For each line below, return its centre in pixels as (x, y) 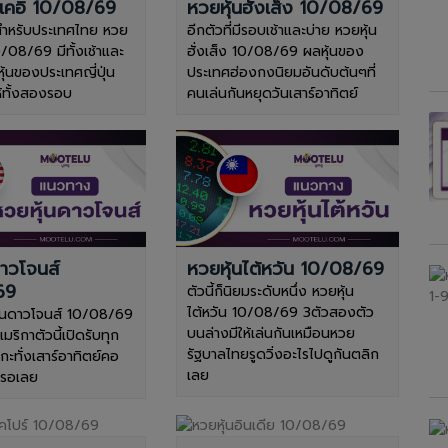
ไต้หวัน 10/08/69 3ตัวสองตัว (280, 312)
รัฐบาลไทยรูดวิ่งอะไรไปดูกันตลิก (282, 354)
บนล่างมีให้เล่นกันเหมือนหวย (270, 333)
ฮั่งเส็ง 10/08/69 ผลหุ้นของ (275, 51)
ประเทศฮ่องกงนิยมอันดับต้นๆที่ (281, 72)
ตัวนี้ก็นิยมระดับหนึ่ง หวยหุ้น (270, 291)
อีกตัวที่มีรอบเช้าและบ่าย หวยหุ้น (281, 30)
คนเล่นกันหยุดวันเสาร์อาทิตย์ (272, 93)
